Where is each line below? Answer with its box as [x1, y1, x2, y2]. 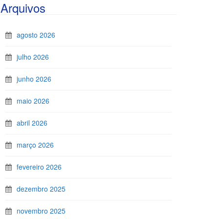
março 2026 [17, 140, 54, 150]
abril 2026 [17, 118, 47, 128]
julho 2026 [17, 52, 49, 62]
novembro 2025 [17, 206, 66, 216]
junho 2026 [17, 74, 51, 84]
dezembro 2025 [17, 184, 66, 194]
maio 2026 [17, 96, 49, 106]
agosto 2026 [17, 30, 55, 40]
